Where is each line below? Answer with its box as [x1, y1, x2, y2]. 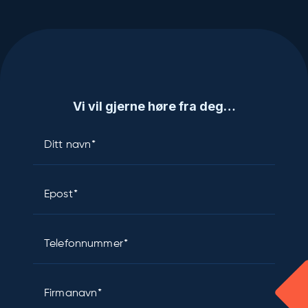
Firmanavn [44, 288, 98, 300]
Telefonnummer [44, 239, 123, 250]
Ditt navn [44, 140, 91, 151]
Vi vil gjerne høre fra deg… [72, 99, 236, 114]
